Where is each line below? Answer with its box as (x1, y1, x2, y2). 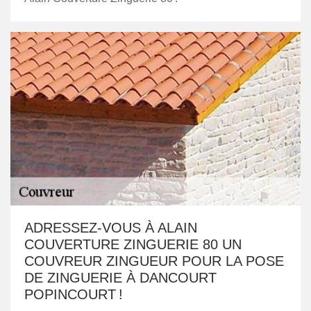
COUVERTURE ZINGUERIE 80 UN (24, 237, 242, 252)
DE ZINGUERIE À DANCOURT (24, 270, 217, 285)
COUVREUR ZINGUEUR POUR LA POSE (24, 253, 284, 269)
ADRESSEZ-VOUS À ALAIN (24, 220, 197, 235)
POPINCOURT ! (24, 287, 123, 302)
